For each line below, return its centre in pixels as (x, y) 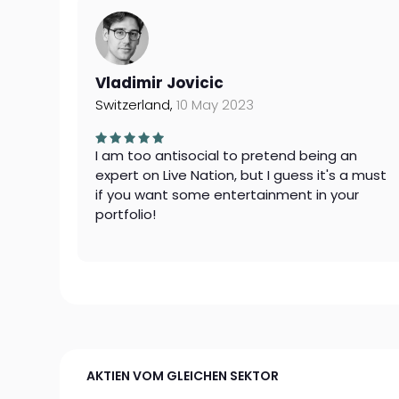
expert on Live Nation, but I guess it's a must (241, 175)
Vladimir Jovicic (160, 83)
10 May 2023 (216, 105)
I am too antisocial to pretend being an (227, 155)
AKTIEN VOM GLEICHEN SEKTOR (183, 376)
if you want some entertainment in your (228, 195)
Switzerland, (136, 105)
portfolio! (126, 214)
